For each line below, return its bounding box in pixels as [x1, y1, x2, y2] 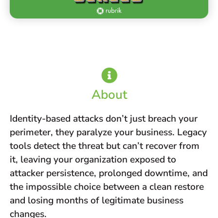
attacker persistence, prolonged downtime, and [10, 166, 208, 180]
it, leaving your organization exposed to [10, 153, 176, 166]
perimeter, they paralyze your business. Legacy [10, 126, 207, 139]
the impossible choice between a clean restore [10, 180, 204, 193]
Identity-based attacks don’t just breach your [10, 112, 198, 125]
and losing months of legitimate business [10, 194, 183, 207]
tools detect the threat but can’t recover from [10, 139, 200, 152]
